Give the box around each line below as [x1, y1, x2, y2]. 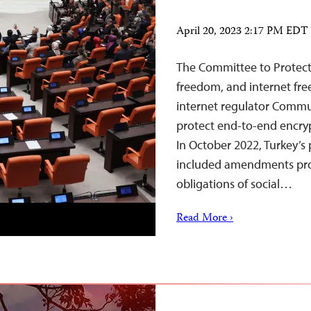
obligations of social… [176, 176, 292, 192]
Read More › [176, 210, 233, 228]
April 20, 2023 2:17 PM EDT [176, 23, 308, 41]
